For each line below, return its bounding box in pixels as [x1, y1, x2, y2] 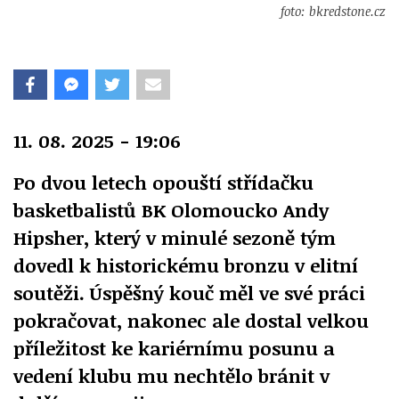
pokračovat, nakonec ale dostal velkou [13, 306, 369, 333]
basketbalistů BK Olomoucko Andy [13, 196, 329, 223]
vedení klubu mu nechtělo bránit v [13, 362, 330, 388]
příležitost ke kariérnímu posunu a [13, 334, 335, 361]
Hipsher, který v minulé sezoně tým [13, 224, 336, 250]
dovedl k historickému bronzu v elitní [13, 251, 358, 278]
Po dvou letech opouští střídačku [13, 168, 313, 195]
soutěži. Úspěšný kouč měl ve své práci [13, 279, 365, 305]
